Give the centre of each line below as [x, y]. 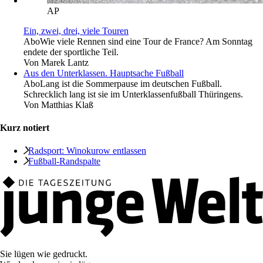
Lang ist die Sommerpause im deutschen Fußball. [131, 83]
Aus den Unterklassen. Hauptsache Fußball [104, 73]
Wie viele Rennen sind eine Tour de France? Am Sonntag [146, 41]
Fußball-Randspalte [64, 161]
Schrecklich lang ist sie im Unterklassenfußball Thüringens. [133, 94]
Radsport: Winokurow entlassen [87, 151]
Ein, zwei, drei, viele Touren [76, 31]
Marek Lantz [65, 62]
